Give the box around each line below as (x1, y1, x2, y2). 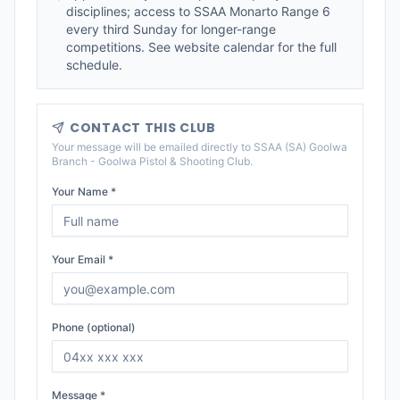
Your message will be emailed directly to (52, 140, 254, 154)
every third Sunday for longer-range (66, 21, 276, 37)
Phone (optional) (52, 321, 136, 334)
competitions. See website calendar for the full (66, 39, 337, 54)
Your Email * (52, 253, 113, 266)
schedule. (66, 57, 122, 72)
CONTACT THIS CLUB (70, 119, 216, 137)
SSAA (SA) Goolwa (254, 140, 347, 154)
